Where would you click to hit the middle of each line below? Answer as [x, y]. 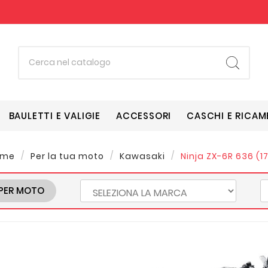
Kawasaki [142, 156]
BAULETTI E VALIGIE [55, 115]
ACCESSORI [144, 115]
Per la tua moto [67, 156]
